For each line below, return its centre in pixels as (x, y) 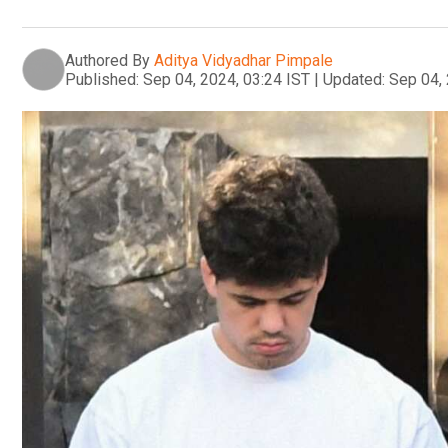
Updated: (354, 79)
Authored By (107, 60)
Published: (102, 79)
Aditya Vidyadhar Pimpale (243, 60)
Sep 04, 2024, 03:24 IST (226, 79)
